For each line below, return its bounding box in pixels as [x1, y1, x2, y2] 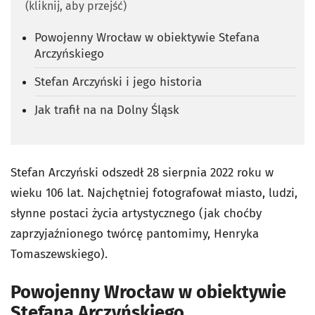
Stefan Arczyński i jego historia [34, 74, 202, 89]
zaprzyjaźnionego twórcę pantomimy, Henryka [11, 226, 259, 241]
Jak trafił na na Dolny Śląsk [34, 102, 183, 117]
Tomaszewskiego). [11, 246, 108, 262]
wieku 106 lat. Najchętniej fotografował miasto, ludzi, [11, 185, 297, 200]
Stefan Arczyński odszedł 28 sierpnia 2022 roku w [11, 165, 274, 180]
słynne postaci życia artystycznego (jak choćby [11, 205, 262, 221]
